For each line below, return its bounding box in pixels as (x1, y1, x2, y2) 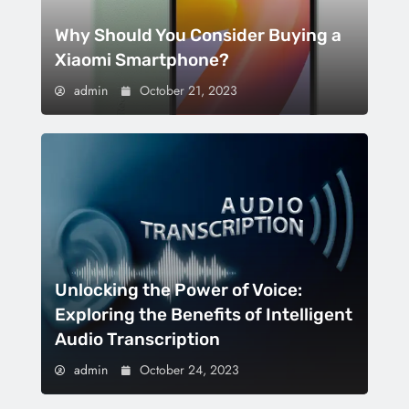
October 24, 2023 (140, 361, 239, 380)
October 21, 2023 (140, 80, 237, 100)
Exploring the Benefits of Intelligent (55, 304, 352, 326)
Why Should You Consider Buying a (55, 24, 341, 46)
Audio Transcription (55, 329, 220, 351)
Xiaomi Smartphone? (55, 48, 229, 70)
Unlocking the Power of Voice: (55, 279, 302, 301)
